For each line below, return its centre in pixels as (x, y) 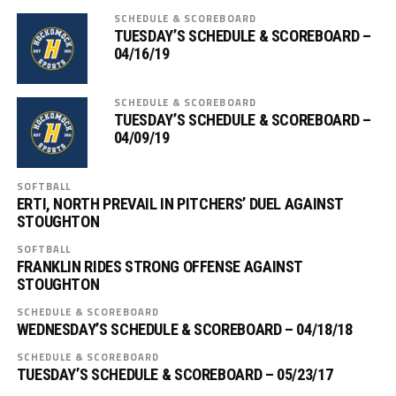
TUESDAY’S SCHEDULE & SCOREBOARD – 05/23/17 (175, 374)
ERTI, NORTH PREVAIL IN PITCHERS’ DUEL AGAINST (180, 204)
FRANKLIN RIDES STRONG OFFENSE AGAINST (160, 267)
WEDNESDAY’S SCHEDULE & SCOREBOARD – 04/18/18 (184, 329)
